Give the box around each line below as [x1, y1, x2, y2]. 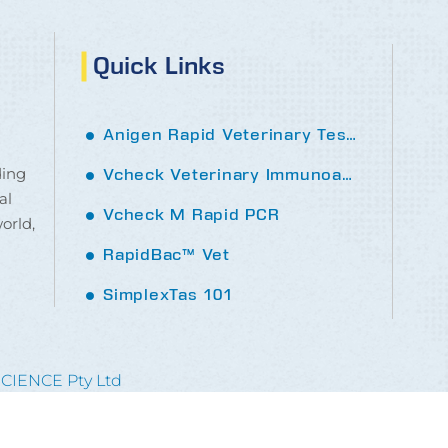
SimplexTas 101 [103, 288, 233, 303]
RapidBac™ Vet [103, 248, 230, 263]
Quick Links [86, 57, 225, 79]
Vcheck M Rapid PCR [103, 208, 280, 223]
